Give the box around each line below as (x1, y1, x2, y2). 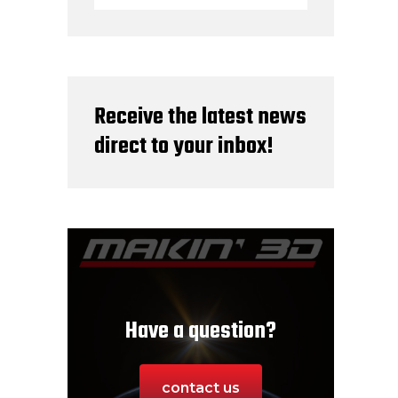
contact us (162, 378, 240, 396)
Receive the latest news (94, 99, 306, 135)
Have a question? (125, 313, 276, 349)
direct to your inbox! (94, 128, 274, 164)
